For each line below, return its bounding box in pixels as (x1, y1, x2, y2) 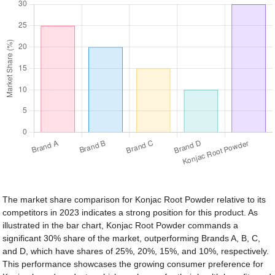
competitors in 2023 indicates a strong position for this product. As (2, 207, 258, 217)
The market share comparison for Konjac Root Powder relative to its (2, 194, 266, 204)
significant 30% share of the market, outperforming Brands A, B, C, (2, 233, 261, 243)
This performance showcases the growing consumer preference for (2, 258, 264, 269)
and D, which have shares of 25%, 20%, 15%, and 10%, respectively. (2, 246, 269, 256)
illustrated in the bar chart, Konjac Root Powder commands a (2, 220, 239, 230)
